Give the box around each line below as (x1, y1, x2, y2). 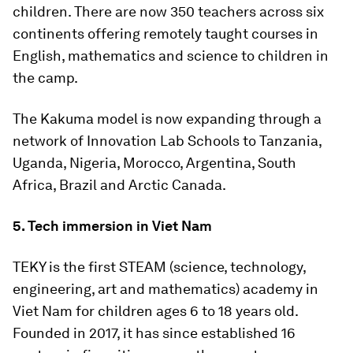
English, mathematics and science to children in (13, 46, 329, 64)
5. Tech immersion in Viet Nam (13, 217, 212, 234)
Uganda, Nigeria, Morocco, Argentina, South (13, 154, 296, 171)
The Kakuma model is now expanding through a (13, 110, 321, 127)
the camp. (13, 69, 78, 86)
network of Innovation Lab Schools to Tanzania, (13, 132, 321, 149)
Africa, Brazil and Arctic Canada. (13, 176, 226, 193)
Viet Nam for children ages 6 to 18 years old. (13, 302, 298, 319)
